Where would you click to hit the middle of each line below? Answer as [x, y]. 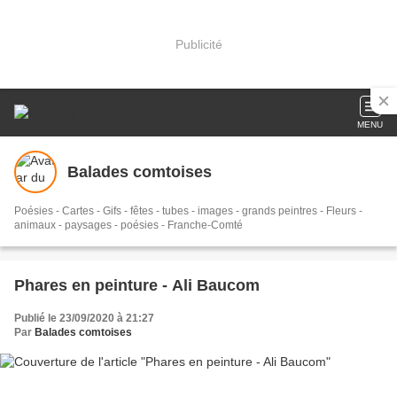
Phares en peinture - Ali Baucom [137, 285]
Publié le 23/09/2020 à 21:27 [84, 318]
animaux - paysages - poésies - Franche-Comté [128, 225]
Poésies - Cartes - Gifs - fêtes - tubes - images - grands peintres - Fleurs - [188, 211]
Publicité [198, 44]
